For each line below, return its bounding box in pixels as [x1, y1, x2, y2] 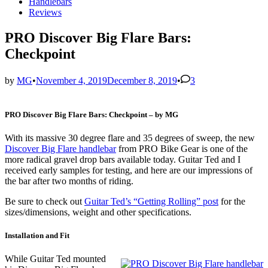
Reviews [29, 7, 62, 17]
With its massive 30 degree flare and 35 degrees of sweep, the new [5, 133, 255, 144]
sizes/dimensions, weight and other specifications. [5, 207, 191, 218]
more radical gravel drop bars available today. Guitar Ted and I [5, 154, 240, 165]
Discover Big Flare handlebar [5, 144, 116, 154]
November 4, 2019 [36, 75, 107, 86]
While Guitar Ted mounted [5, 254, 106, 264]
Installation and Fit [5, 231, 69, 240]
